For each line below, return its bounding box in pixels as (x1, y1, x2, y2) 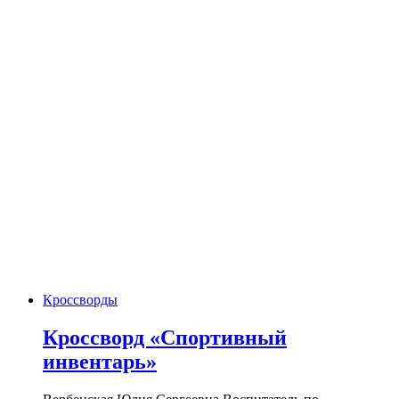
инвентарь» (43, 349, 157, 373)
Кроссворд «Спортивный (43, 325, 287, 349)
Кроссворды (43, 291, 118, 307)
